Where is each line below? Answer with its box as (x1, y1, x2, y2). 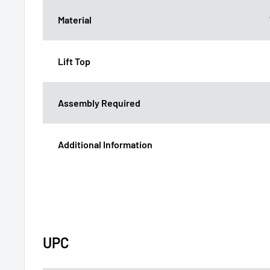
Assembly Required (58, 96, 140, 108)
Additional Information (58, 138, 152, 150)
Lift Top (58, 55, 90, 67)
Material (58, 13, 92, 25)
